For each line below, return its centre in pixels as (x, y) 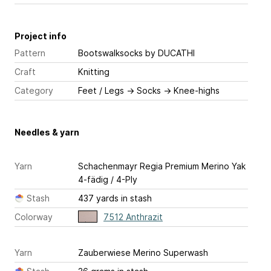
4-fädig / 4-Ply (108, 179)
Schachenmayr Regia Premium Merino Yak (162, 166)
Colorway (34, 217)
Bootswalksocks (110, 53)
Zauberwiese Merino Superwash (143, 253)
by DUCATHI (169, 53)
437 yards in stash (115, 198)
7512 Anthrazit (133, 217)
